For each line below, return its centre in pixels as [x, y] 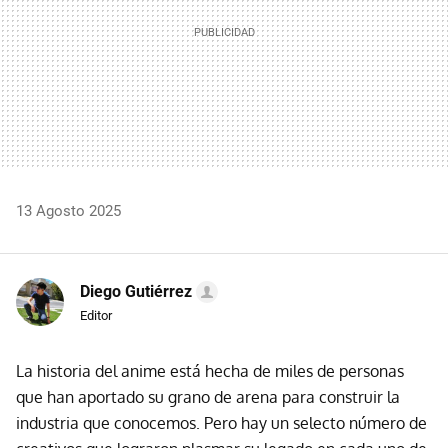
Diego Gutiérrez [136, 292]
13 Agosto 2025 [68, 211]
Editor [96, 316]
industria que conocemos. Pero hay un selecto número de [221, 423]
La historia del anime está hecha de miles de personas [210, 371]
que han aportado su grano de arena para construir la [208, 397]
